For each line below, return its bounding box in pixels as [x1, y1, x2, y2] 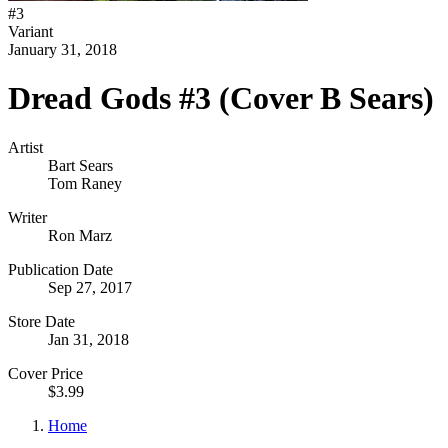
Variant [8, 23, 53, 40]
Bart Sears [48, 156, 113, 174]
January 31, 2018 [8, 41, 117, 58]
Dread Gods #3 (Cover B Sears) [8, 80, 434, 117]
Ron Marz [48, 226, 112, 244]
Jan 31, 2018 [48, 330, 129, 348]
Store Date [8, 312, 75, 330]
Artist [8, 138, 43, 156]
